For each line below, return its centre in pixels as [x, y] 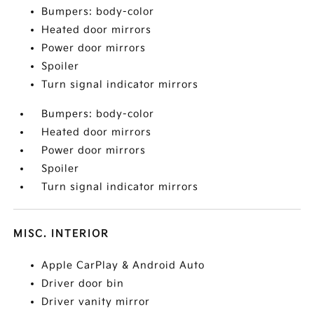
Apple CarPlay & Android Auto [123, 265]
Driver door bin [83, 284]
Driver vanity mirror [96, 302]
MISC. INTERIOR [62, 234]
